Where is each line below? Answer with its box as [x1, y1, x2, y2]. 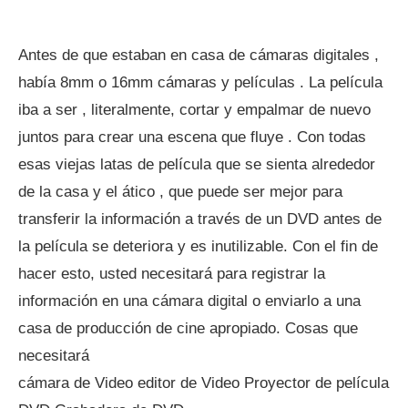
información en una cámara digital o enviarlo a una [18, 292, 361, 310]
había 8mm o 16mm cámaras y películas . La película [18, 74, 382, 91]
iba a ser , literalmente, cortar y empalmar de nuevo [18, 101, 371, 118]
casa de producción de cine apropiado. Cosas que [18, 320, 358, 337]
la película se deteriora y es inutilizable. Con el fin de [18, 238, 378, 255]
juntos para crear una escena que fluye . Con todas [18, 128, 366, 146]
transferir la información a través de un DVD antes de [18, 210, 382, 228]
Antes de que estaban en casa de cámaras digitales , [18, 46, 379, 64]
